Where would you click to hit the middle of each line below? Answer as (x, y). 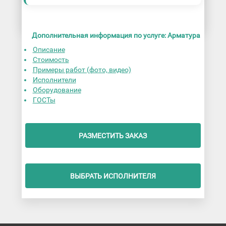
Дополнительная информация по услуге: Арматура (116, 36)
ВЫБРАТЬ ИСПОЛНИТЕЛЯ (113, 176)
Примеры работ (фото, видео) (82, 70)
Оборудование (57, 90)
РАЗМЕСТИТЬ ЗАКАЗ (113, 135)
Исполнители (54, 80)
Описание (49, 50)
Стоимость (51, 60)
